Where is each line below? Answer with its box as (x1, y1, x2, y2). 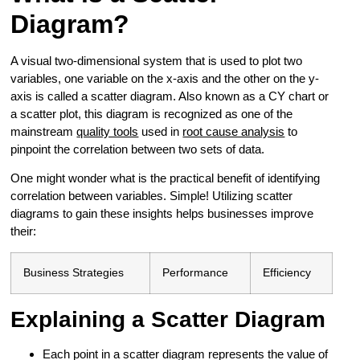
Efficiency (263, 266, 312, 279)
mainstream (10, 124, 77, 138)
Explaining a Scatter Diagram (10, 306, 326, 332)
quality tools (76, 124, 139, 138)
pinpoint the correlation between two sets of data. (10, 141, 265, 156)
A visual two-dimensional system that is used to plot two (10, 53, 303, 67)
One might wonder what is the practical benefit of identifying (10, 171, 321, 186)
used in (138, 124, 183, 138)
